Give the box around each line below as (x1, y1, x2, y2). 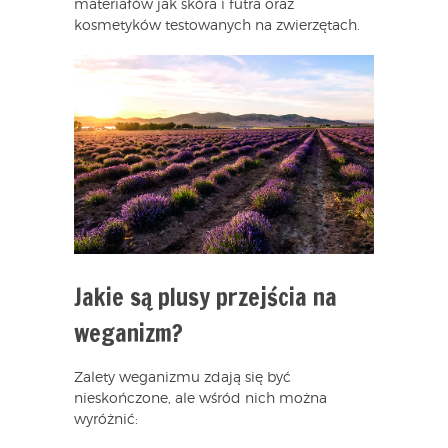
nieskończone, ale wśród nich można (74, 392, 327, 407)
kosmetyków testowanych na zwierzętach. (74, 18, 360, 33)
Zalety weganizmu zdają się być (74, 371, 291, 386)
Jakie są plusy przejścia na (74, 280, 337, 315)
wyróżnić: (74, 413, 138, 428)
